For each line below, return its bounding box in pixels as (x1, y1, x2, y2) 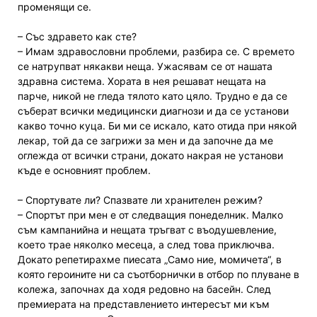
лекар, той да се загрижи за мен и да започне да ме (18, 134, 273, 147)
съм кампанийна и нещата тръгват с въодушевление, (18, 224, 277, 236)
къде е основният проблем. (18, 164, 151, 177)
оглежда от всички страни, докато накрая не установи (18, 149, 283, 162)
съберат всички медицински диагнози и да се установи (18, 105, 289, 117)
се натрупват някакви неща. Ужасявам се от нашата (18, 60, 272, 73)
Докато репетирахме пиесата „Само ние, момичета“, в (18, 253, 282, 266)
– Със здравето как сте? (18, 30, 137, 43)
